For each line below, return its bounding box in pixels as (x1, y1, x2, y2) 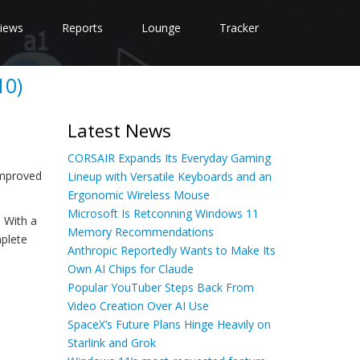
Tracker (219, 20, 259, 35)
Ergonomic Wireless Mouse (67, 187, 210, 202)
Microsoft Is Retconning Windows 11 (67, 206, 259, 221)
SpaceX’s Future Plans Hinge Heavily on (67, 317, 271, 332)
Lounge (141, 20, 181, 35)
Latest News (67, 118, 171, 143)
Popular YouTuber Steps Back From (67, 280, 254, 295)
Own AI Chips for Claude (67, 261, 194, 276)
